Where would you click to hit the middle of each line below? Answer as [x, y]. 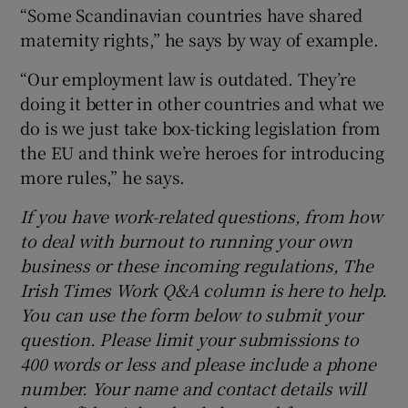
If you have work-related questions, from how [201, 215]
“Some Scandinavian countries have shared [191, 14]
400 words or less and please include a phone [198, 363]
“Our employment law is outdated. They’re [188, 78]
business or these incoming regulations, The [197, 265]
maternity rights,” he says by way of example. [199, 39]
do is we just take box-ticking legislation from [201, 127]
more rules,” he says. [103, 176]
